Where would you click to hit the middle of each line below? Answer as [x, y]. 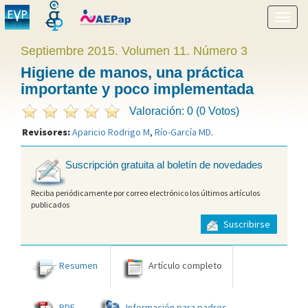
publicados [50, 204]
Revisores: [47, 132]
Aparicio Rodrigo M [111, 132]
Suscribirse [246, 224]
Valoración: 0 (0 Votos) [184, 111]
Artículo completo [185, 265]
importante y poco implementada [137, 89]
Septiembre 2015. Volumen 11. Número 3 [134, 51]
